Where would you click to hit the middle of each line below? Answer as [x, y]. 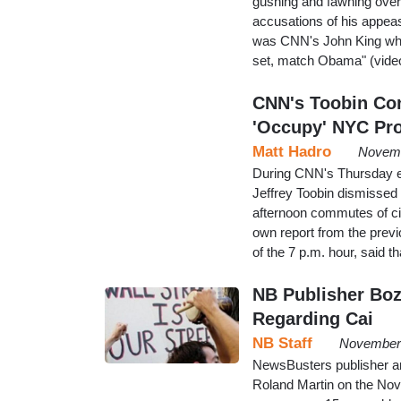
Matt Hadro [292, 151]
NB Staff [282, 343]
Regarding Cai [313, 318]
